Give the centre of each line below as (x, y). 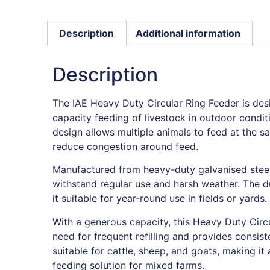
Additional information (188, 33)
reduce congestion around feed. (126, 146)
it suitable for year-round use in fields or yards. (160, 199)
